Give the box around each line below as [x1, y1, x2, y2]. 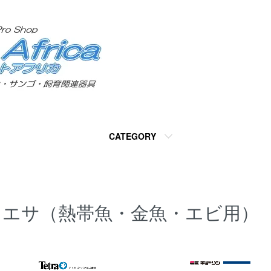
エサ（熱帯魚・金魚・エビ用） [2, 199, 259, 225]
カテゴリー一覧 [2, 244, 70, 258]
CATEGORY [109, 130, 156, 142]
